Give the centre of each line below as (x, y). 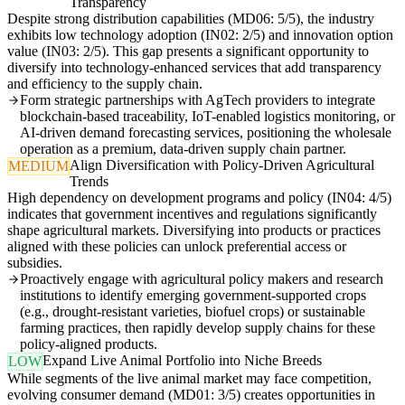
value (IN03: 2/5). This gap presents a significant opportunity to (188, 52)
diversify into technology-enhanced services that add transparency (194, 68)
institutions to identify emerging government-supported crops (193, 296)
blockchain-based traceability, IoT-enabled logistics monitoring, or (207, 117)
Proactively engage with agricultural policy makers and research (202, 279)
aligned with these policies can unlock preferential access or (177, 247)
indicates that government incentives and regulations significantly (192, 214)
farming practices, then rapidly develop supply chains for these (198, 328)
